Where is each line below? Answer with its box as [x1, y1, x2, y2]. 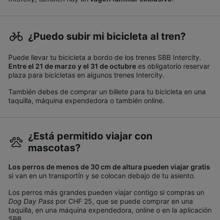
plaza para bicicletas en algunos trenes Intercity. [8, 71, 165, 80]
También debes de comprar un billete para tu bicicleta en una [8, 87, 206, 96]
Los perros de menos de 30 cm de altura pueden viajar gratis [8, 163, 210, 171]
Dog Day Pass [8, 197, 54, 206]
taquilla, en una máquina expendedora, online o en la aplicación [8, 206, 212, 215]
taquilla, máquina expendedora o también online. [8, 96, 165, 105]
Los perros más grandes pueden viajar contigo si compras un [8, 188, 204, 197]
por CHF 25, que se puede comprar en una [54, 197, 193, 206]
